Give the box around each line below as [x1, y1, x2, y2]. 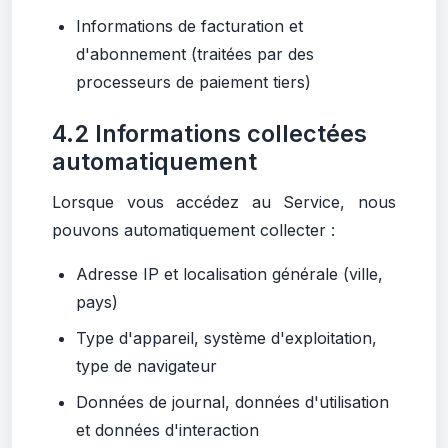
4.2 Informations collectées [52, 119, 367, 148]
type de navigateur [76, 356, 217, 376]
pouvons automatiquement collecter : [52, 220, 335, 240]
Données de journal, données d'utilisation [76, 392, 389, 412]
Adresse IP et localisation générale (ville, [76, 264, 383, 284]
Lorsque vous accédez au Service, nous [52, 192, 396, 212]
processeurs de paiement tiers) [76, 72, 311, 92]
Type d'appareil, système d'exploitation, [76, 328, 377, 348]
